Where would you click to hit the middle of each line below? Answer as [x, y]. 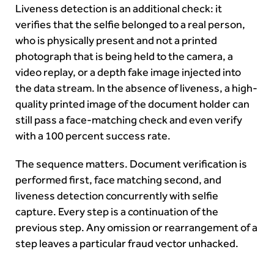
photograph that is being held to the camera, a [124, 57]
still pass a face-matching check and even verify [129, 120]
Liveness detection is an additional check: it [119, 9]
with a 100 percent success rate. [93, 136]
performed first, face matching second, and [118, 180]
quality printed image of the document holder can [132, 104]
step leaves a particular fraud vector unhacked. [127, 244]
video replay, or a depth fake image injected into [128, 72]
